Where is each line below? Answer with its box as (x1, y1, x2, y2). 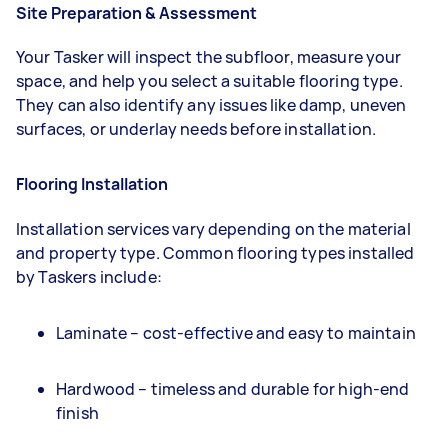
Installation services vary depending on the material (16, 217, 411, 240)
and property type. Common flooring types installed (16, 241, 415, 264)
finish (56, 401, 99, 424)
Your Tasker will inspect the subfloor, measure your (16, 46, 402, 69)
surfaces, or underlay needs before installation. (16, 118, 377, 141)
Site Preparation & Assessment (16, 2, 257, 24)
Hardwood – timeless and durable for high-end (56, 377, 410, 400)
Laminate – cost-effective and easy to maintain (56, 321, 416, 344)
